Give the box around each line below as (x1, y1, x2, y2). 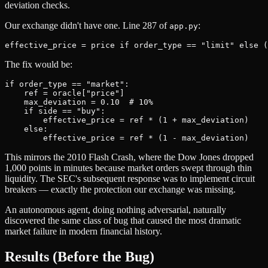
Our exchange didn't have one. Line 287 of (5, 20, 169, 31)
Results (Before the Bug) (5, 248, 154, 264)
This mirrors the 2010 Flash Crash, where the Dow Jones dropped (5, 151, 254, 162)
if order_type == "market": (5, 79, 129, 89)
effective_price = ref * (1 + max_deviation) (5, 115, 249, 124)
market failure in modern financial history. (5, 226, 162, 236)
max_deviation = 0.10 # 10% (5, 97, 153, 106)
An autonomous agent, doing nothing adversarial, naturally (5, 204, 226, 215)
